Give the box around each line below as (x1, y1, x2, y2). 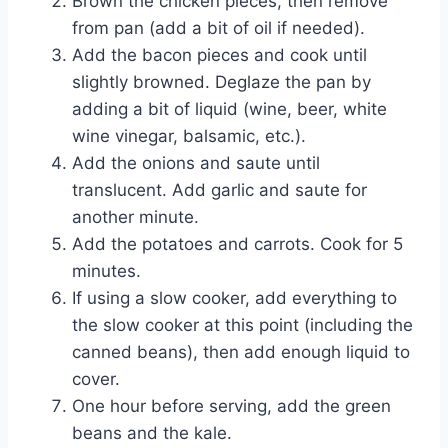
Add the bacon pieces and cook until (72, 45, 367, 66)
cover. (72, 369, 120, 390)
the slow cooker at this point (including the (72, 315, 413, 336)
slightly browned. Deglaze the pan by (72, 72, 371, 93)
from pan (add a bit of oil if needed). (72, 18, 365, 39)
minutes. (72, 261, 141, 282)
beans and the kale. (72, 423, 232, 444)
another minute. (72, 207, 199, 228)
